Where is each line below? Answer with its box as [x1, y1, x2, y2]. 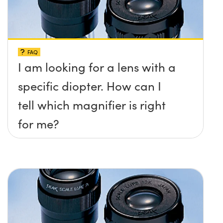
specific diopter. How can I [18, 77, 161, 94]
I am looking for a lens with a [18, 58, 176, 75]
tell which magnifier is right [18, 96, 166, 112]
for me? [18, 115, 59, 131]
